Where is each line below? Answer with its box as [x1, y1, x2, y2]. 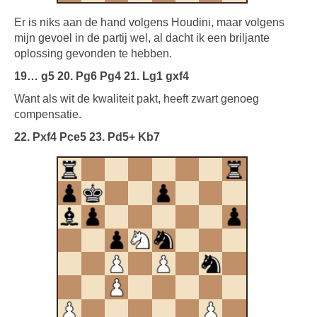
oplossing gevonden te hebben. [14, 47, 172, 59]
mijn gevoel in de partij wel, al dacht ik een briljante [14, 32, 270, 44]
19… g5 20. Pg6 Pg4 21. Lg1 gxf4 [14, 70, 189, 82]
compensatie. [14, 108, 81, 120]
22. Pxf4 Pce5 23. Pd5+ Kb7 [14, 131, 160, 143]
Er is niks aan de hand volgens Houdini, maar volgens [14, 16, 284, 28]
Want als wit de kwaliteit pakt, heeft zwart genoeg [14, 93, 259, 105]
